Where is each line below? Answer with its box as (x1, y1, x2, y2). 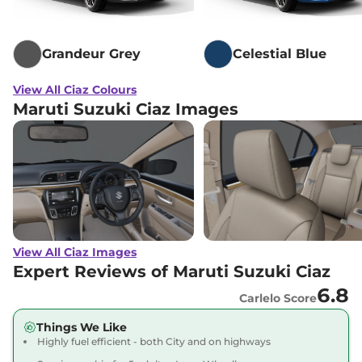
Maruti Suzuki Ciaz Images (13, 99, 238, 119)
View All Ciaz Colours (13, 82, 137, 97)
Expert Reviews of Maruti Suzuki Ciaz (13, 261, 330, 281)
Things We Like (36, 319, 127, 335)
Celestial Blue (233, 45, 326, 61)
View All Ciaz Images (13, 244, 137, 259)
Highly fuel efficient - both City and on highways (37, 335, 271, 347)
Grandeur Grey (42, 45, 141, 61)
